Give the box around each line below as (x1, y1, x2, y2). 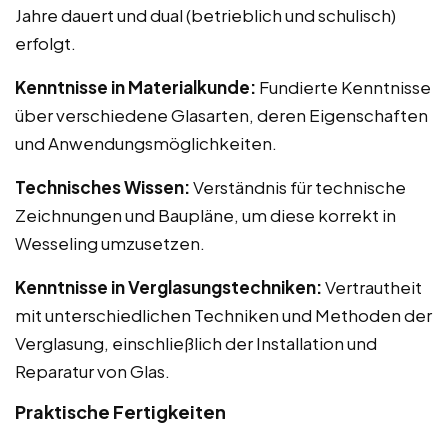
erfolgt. (15, 31, 76, 54)
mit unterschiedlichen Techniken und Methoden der (15, 303, 432, 326)
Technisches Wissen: (15, 175, 190, 198)
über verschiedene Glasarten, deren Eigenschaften (15, 103, 428, 126)
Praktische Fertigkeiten (15, 399, 226, 423)
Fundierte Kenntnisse (256, 75, 431, 98)
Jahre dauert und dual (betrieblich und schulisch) (15, 3, 396, 26)
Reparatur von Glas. (15, 359, 170, 382)
